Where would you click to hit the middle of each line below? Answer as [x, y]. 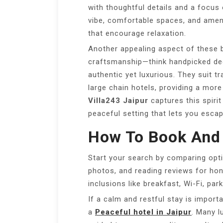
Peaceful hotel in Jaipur [143, 212]
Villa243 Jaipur [118, 101]
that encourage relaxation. [137, 34]
